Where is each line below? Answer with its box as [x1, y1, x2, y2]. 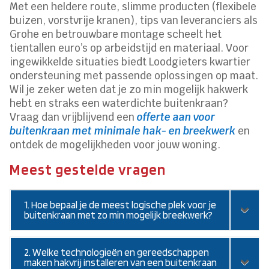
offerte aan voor [137, 110, 216, 124]
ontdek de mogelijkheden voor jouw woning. [10, 138, 221, 151]
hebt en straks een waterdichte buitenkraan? [10, 96, 229, 110]
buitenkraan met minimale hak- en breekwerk [10, 124, 236, 138]
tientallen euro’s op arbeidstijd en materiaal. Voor [10, 41, 249, 55]
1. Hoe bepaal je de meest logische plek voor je [24, 198, 217, 211]
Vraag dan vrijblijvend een [10, 110, 138, 124]
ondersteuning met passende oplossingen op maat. [10, 68, 259, 82]
